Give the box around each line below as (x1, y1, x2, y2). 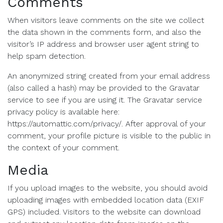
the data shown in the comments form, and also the (7, 27, 201, 37)
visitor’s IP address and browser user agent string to (7, 39, 199, 49)
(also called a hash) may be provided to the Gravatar (7, 83, 200, 93)
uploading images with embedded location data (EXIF (7, 195, 204, 205)
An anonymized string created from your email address (7, 71, 210, 81)
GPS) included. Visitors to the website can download (7, 207, 201, 217)
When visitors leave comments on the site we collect (7, 15, 204, 25)
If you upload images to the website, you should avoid (7, 183, 208, 193)
